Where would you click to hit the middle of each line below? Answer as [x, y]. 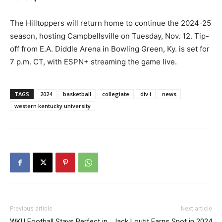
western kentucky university [53, 106]
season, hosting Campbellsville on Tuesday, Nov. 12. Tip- [110, 36]
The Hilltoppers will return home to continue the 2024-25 [111, 23]
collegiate [116, 94]
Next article [196, 209]
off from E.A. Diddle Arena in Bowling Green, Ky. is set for [110, 49]
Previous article [31, 209]
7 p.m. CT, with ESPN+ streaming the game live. [93, 62]
